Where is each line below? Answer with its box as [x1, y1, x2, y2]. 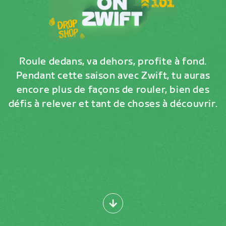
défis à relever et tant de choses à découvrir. [8, 98, 218, 110]
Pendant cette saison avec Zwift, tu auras [16, 70, 210, 82]
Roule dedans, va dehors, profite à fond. [19, 56, 207, 68]
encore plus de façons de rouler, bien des [16, 84, 210, 96]
